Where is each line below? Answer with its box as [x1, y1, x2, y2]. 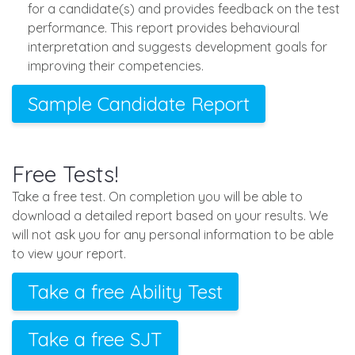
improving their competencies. [28, 58, 204, 74]
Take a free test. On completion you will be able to [12, 189, 303, 205]
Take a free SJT [28, 327, 162, 352]
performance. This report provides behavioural [28, 20, 300, 36]
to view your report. [12, 246, 126, 262]
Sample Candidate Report [28, 92, 250, 116]
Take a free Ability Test [28, 280, 223, 304]
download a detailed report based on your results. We [12, 208, 328, 224]
